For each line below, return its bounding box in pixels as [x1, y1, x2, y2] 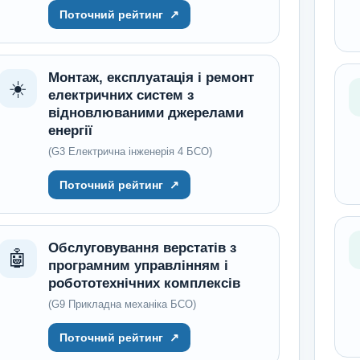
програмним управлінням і [47, 258, 228, 273]
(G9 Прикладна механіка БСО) [47, 298, 196, 310]
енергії [47, 123, 92, 138]
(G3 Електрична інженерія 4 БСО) [47, 145, 212, 157]
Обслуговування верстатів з [47, 240, 236, 256]
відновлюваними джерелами [47, 105, 243, 121]
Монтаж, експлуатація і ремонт [47, 70, 254, 85]
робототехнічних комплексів [47, 276, 240, 291]
